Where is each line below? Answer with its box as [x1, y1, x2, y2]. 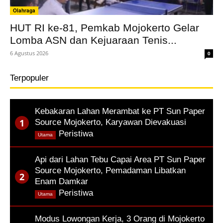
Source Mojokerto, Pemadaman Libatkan [35, 166, 186, 176]
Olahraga [13, 7, 35, 14]
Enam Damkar [35, 177, 88, 187]
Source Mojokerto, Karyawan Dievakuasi [35, 117, 186, 127]
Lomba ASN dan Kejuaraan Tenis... [10, 34, 177, 46]
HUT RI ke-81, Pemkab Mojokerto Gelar [10, 22, 199, 34]
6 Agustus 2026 [10, 49, 48, 57]
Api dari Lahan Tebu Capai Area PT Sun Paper [35, 155, 206, 165]
